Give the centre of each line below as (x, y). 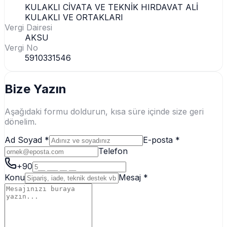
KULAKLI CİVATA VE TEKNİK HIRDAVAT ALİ (111, 7)
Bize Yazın (35, 89)
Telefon (113, 151)
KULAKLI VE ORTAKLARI (74, 17)
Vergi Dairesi (28, 27)
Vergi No (21, 47)
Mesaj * (133, 178)
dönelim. (21, 122)
